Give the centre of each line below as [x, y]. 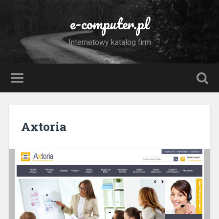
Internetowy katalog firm [109, 42]
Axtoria [44, 126]
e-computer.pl [109, 24]
